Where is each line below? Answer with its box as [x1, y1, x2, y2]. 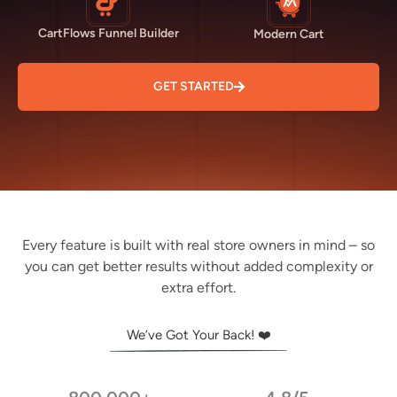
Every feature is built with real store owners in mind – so [22, 237, 375, 254]
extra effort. [161, 279, 236, 297]
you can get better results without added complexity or [24, 258, 373, 276]
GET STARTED [152, 79, 234, 95]
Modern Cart [253, 26, 324, 42]
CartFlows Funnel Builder [37, 26, 179, 41]
